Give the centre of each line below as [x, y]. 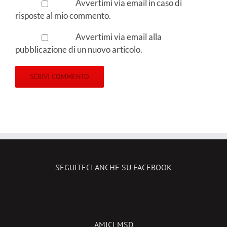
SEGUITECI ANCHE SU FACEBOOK [113, 167]
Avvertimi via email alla [118, 37]
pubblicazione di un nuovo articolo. [79, 50]
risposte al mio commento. [63, 16]
